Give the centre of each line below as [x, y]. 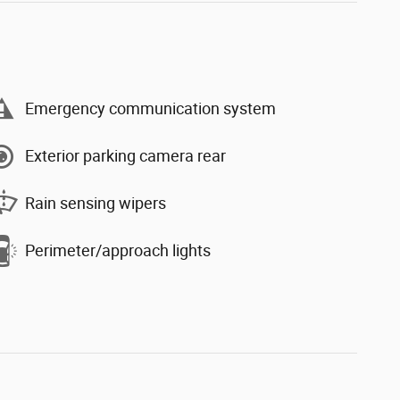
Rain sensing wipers [96, 204]
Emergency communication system [150, 109]
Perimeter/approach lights [118, 251]
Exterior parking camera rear [125, 156]
